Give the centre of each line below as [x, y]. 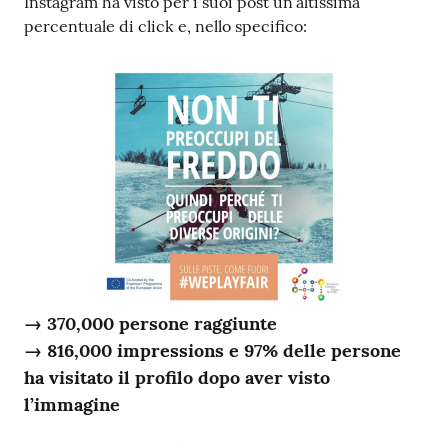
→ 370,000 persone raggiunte [150, 323]
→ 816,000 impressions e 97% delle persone [212, 350]
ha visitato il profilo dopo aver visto [177, 377]
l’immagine [72, 404]
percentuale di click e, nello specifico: [165, 25]
